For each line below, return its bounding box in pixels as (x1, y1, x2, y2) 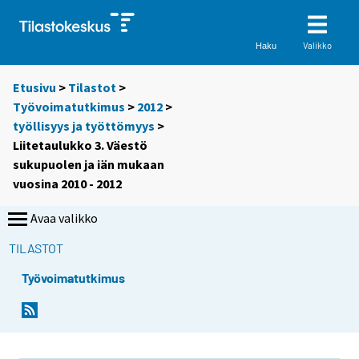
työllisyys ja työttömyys (13, 118, 155, 135)
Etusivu (13, 79, 56, 96)
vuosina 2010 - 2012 (13, 175, 122, 192)
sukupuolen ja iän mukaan (13, 156, 164, 173)
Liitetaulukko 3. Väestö (13, 137, 147, 154)
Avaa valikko (30, 210, 98, 227)
